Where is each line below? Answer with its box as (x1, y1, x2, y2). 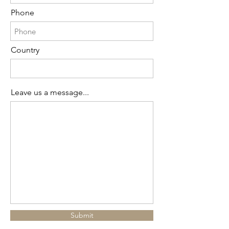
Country (11, 45, 39, 55)
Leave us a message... (11, 87, 89, 98)
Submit (70, 211, 94, 220)
